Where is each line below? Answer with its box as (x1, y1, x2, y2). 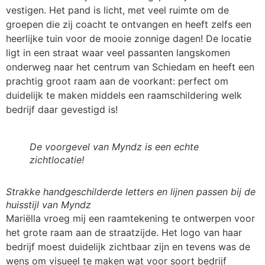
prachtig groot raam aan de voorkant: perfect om (6, 75, 228, 87)
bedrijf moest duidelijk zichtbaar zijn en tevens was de (6, 241, 250, 253)
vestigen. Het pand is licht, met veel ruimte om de (6, 4, 229, 16)
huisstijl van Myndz (6, 199, 91, 211)
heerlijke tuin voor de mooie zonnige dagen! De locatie (6, 33, 251, 44)
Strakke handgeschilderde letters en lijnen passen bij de (6, 186, 256, 198)
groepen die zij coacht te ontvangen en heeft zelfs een (6, 18, 251, 30)
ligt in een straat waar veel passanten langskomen (6, 47, 230, 59)
